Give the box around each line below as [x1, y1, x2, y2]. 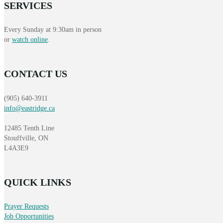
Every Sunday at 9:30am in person [4, 26, 102, 34]
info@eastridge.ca [4, 104, 55, 112]
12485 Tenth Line [4, 124, 54, 132]
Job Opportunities [4, 213, 54, 221]
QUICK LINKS [4, 176, 71, 188]
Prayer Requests [4, 203, 49, 211]
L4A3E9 [4, 144, 28, 152]
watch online [12, 36, 48, 44]
